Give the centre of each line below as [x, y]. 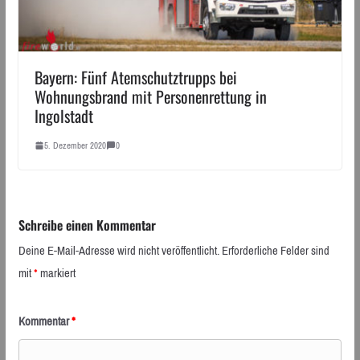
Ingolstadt [63, 115]
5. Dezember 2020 [75, 145]
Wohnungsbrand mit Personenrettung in [150, 96]
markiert [56, 273]
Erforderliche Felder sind [275, 250]
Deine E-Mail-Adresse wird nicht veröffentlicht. [119, 250]
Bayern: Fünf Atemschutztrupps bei [135, 77]
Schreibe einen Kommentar [87, 225]
